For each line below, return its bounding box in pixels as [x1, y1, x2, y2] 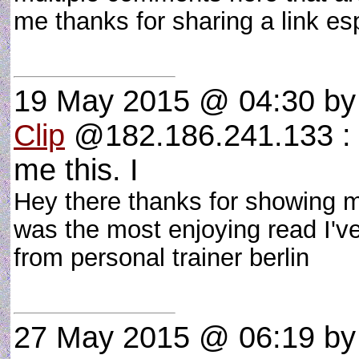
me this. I [14, 153, 139, 187]
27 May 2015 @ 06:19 [14, 321, 315, 354]
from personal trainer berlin [14, 244, 324, 271]
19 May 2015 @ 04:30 [14, 84, 315, 118]
